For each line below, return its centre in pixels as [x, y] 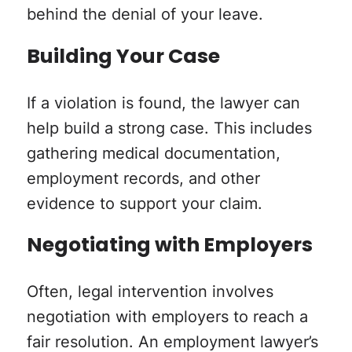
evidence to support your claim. [144, 202]
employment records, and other [143, 177]
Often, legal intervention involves [150, 291]
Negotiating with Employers [169, 246]
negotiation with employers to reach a [167, 316]
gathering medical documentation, [153, 152]
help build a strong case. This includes [169, 127]
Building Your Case [123, 57]
